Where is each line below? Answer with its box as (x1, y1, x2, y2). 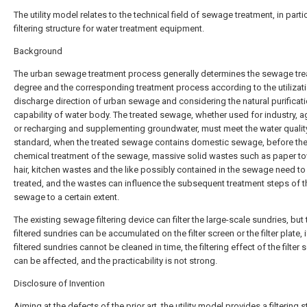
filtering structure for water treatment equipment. (14, 23, 204, 34)
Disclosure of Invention (14, 278, 105, 288)
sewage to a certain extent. (14, 192, 119, 202)
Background (14, 46, 62, 56)
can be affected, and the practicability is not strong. (14, 256, 217, 266)
